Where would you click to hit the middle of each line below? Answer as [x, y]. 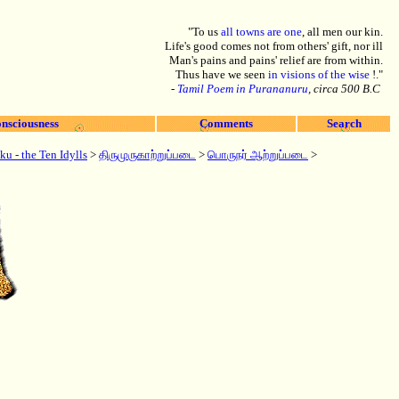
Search [344, 123]
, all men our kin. [342, 32]
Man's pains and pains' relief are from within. [276, 60]
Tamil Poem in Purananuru [243, 89]
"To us [204, 32]
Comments [226, 123]
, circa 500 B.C [346, 89]
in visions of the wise [320, 74]
